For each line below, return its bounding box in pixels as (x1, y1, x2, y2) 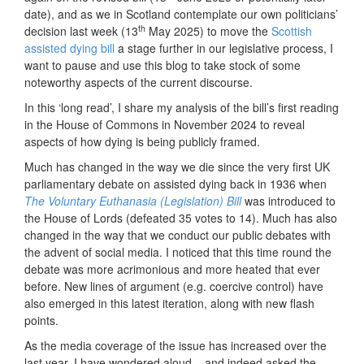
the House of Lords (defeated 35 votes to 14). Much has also (24, 210, 337, 227)
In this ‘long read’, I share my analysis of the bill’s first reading (24, 99, 339, 116)
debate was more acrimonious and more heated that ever (24, 261, 320, 278)
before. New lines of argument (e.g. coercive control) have (24, 278, 323, 295)
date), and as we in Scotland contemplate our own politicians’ (24, 6, 338, 23)
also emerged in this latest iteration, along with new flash (24, 295, 314, 312)
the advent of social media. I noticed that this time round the (24, 244, 331, 261)
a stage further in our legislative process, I (115, 40, 333, 57)
